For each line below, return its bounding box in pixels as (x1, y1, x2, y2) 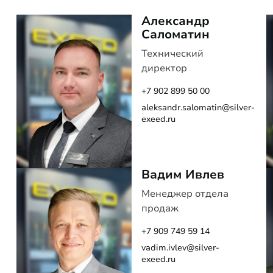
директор (141, 62, 187, 75)
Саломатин (141, 26, 210, 43)
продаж (141, 201, 179, 215)
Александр (141, 13, 210, 29)
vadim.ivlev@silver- (141, 241, 219, 253)
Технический (141, 47, 204, 60)
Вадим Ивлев (141, 166, 224, 183)
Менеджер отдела (141, 186, 229, 200)
